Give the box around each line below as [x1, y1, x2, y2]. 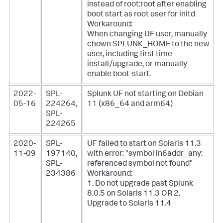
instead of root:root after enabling [87, 1, 207, 9]
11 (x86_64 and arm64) [87, 101, 173, 109]
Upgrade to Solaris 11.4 [87, 200, 171, 208]
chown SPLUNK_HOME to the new [87, 41, 210, 49]
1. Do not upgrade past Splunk [87, 180, 193, 188]
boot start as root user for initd [87, 11, 195, 19]
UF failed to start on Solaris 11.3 [87, 140, 201, 148]
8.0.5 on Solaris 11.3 [87, 190, 161, 198]
